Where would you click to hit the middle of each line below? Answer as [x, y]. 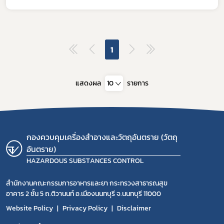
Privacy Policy [85, 208]
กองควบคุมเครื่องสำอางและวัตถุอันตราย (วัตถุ [102, 137]
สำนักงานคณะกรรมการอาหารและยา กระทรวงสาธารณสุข [87, 183]
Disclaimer [134, 208]
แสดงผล [88, 83]
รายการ [138, 83]
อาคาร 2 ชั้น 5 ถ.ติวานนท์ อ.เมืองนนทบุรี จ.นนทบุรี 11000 [83, 194]
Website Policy [29, 208]
